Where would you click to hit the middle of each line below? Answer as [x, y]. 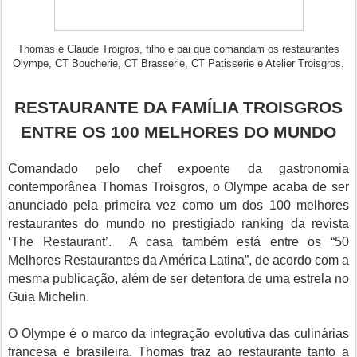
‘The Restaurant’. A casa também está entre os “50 [178, 242]
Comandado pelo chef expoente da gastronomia [178, 169]
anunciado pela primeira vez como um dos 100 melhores [178, 205]
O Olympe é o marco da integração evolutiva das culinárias [178, 333]
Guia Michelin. [49, 297]
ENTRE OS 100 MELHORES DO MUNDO [178, 132]
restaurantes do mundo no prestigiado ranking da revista [178, 224]
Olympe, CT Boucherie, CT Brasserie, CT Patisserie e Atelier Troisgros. [178, 63]
